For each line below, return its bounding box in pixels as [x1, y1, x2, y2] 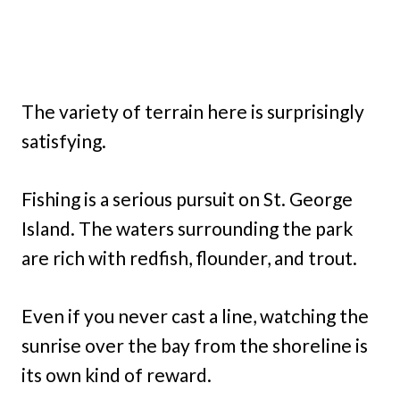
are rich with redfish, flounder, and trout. [21, 246, 357, 269]
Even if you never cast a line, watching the [21, 304, 369, 327]
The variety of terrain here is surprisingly [21, 99, 364, 122]
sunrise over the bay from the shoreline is [21, 333, 368, 356]
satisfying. [21, 129, 106, 152]
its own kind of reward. [21, 362, 212, 386]
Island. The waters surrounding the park [21, 216, 353, 239]
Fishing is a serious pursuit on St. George [21, 187, 353, 210]
